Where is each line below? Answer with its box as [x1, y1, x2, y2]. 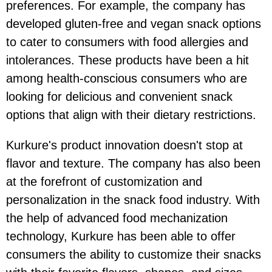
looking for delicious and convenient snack [6, 90, 233, 104]
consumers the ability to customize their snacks [6, 248, 261, 262]
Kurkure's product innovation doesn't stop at [6, 138, 243, 152]
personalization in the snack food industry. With [6, 193, 260, 207]
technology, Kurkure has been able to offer [6, 229, 236, 243]
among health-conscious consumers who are [6, 72, 247, 86]
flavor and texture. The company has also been [6, 157, 260, 171]
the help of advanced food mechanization [6, 211, 228, 225]
